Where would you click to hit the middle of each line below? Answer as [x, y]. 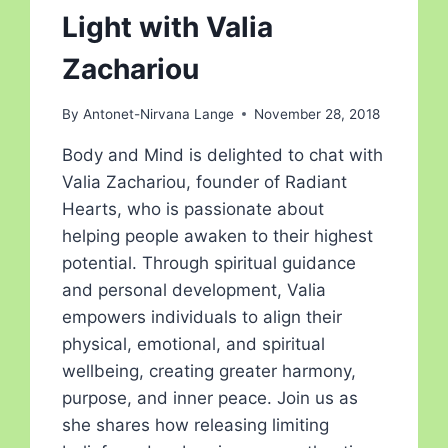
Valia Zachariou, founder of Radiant [205, 181]
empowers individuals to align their [202, 316]
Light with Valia [168, 26]
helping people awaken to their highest [218, 235]
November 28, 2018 [316, 113]
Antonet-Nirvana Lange [158, 113]
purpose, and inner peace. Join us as [210, 397]
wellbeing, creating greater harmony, [209, 370]
